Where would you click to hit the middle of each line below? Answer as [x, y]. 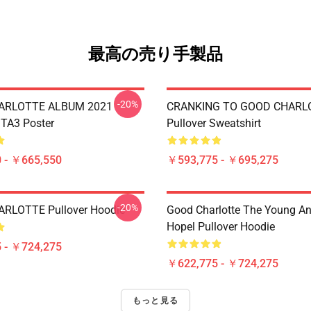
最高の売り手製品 [155, 54]
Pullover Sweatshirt [214, 123]
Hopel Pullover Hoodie [221, 227]
